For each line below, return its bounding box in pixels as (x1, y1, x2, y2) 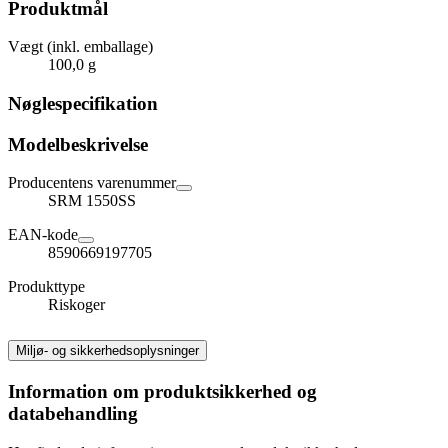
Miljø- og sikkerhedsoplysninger (16, 343, 199, 359)
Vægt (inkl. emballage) (8, 38, 153, 56)
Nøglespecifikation (8, 93, 158, 115)
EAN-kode (8, 226, 78, 244)
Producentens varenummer (8, 174, 176, 192)
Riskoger (48, 296, 105, 314)
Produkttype (8, 278, 85, 296)
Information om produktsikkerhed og (8, 381, 317, 403)
